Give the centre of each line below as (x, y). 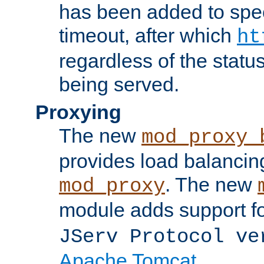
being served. (119, 84)
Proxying (78, 112)
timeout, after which (148, 35)
